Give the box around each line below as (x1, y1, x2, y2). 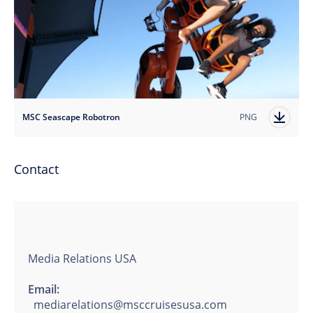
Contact (14, 161, 59, 178)
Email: (28, 282, 59, 298)
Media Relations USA (28, 251, 136, 267)
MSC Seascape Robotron (22, 111, 120, 124)
